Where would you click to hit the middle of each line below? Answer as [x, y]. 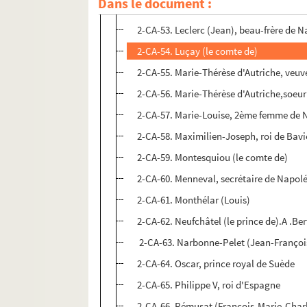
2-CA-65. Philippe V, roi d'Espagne [209, 285]
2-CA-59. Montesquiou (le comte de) [213, 158]
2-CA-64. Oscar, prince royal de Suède [216, 264]
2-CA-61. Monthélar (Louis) [194, 200]
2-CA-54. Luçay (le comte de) [198, 51]
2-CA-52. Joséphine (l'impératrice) [210, 9]
